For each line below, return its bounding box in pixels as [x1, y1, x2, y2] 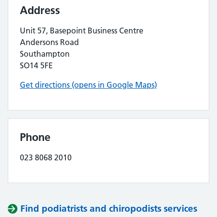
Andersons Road [20, 37, 79, 47]
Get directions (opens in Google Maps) [20, 80, 157, 90]
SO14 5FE [20, 61, 53, 70]
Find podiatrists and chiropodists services [20, 203, 197, 214]
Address [20, 3, 60, 17]
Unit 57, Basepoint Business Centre [20, 26, 143, 35]
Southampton [20, 49, 70, 59]
